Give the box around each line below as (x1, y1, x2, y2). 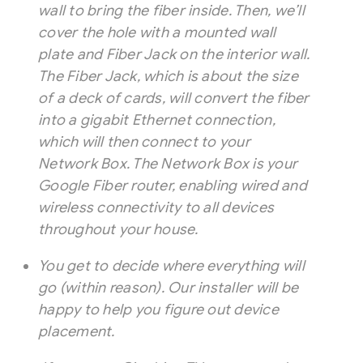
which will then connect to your (38, 133, 250, 152)
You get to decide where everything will (38, 257, 305, 275)
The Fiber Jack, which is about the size (38, 67, 298, 86)
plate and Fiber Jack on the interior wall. (38, 45, 310, 64)
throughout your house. (38, 220, 202, 239)
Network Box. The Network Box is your (38, 155, 297, 173)
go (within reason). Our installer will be (38, 279, 299, 297)
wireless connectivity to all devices (38, 199, 274, 217)
